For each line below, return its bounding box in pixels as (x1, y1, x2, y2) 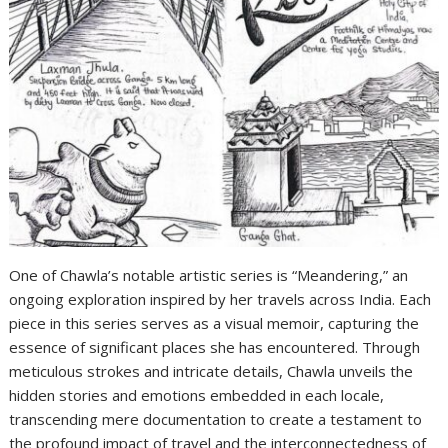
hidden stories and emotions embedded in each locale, (9, 384, 385, 405)
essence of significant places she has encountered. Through (9, 336, 421, 357)
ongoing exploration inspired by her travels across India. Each (9, 288, 432, 309)
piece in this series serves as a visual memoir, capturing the (9, 312, 420, 333)
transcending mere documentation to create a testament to (9, 408, 423, 429)
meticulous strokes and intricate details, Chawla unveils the (9, 360, 414, 381)
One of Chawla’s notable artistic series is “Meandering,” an (9, 264, 409, 285)
